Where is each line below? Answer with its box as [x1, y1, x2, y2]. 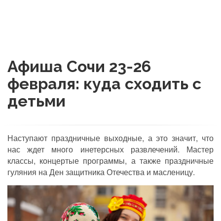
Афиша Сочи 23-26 [7, 57, 151, 75]
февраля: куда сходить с [7, 74, 201, 93]
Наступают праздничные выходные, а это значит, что [7, 132, 214, 144]
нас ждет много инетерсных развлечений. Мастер [7, 144, 214, 155]
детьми [7, 92, 66, 110]
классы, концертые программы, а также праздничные [7, 155, 214, 166]
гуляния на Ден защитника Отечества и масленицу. [7, 166, 195, 178]
